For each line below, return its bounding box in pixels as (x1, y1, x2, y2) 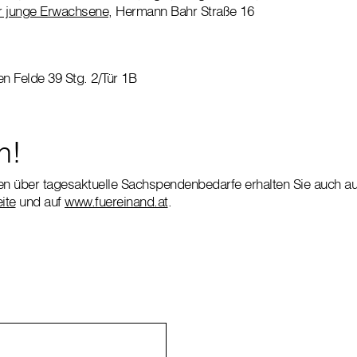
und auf (15, 192, 65, 210)
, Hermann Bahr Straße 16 (108, 2, 253, 19)
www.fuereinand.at (65, 192, 168, 210)
